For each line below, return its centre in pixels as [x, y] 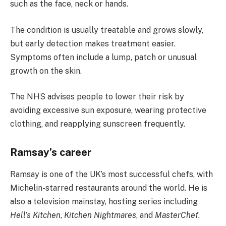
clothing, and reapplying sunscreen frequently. [98, 124]
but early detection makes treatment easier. [93, 43]
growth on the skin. [46, 71]
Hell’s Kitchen [35, 215]
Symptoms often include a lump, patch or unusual [103, 57]
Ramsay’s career [51, 153]
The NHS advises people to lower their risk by [97, 97]
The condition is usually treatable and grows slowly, [107, 30]
